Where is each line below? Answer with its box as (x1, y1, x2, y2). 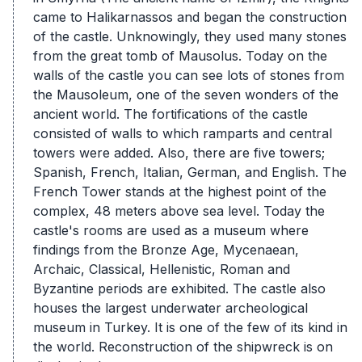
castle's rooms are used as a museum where (33, 221, 309, 238)
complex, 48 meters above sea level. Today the (33, 202, 325, 219)
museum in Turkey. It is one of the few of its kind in (33, 318, 347, 335)
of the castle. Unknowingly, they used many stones (33, 27, 347, 44)
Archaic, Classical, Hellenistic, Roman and (33, 260, 290, 277)
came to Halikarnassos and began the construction (33, 8, 347, 25)
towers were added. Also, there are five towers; (33, 144, 325, 161)
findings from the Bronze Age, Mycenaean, (33, 241, 299, 258)
